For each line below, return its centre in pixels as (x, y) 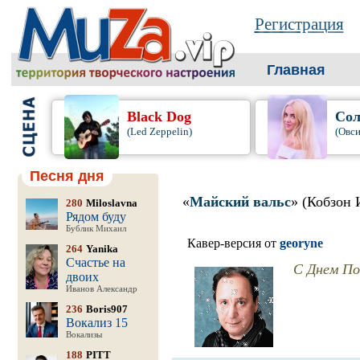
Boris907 (106, 309)
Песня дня (67, 176)
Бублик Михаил (96, 229)
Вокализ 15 (96, 323)
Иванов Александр (101, 289)
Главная (296, 70)
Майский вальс (240, 202)
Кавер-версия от (233, 243)
